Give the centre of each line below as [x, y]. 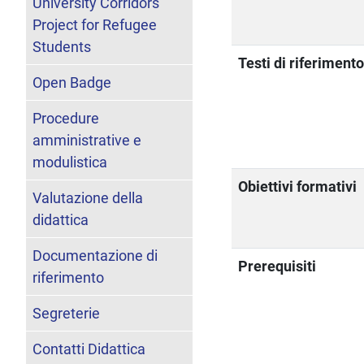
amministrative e [87, 140]
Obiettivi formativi [298, 186]
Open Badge [72, 82]
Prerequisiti [277, 266]
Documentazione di [95, 255]
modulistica [70, 162]
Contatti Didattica [89, 349]
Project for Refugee [95, 24]
